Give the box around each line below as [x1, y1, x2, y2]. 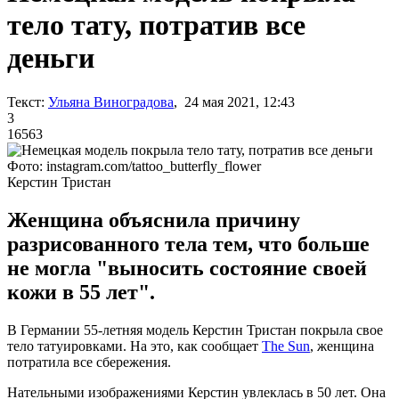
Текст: [7, 94, 45, 110]
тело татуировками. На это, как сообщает [7, 338, 262, 354]
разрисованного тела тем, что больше [7, 232, 370, 256]
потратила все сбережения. [7, 354, 171, 370]
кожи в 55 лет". [7, 280, 155, 304]
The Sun [262, 338, 310, 354]
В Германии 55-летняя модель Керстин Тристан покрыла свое [7, 322, 383, 338]
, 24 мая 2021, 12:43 [174, 94, 295, 110]
